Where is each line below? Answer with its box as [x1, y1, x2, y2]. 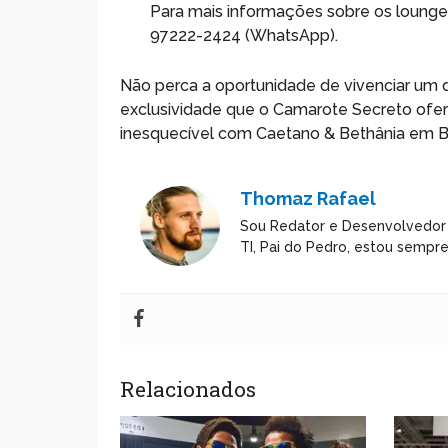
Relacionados [120, 374, 257, 403]
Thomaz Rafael [240, 187, 377, 209]
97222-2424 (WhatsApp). [150, 26, 339, 46]
